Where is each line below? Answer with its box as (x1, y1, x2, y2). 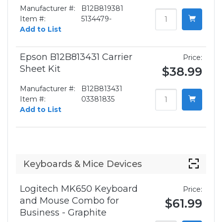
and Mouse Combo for (20, 195, 119, 207)
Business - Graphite (20, 207, 107, 219)
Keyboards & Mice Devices (23, 159, 142, 170)
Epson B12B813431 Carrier (20, 52, 132, 63)
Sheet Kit (20, 63, 60, 75)
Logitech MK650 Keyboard (20, 183, 138, 195)
